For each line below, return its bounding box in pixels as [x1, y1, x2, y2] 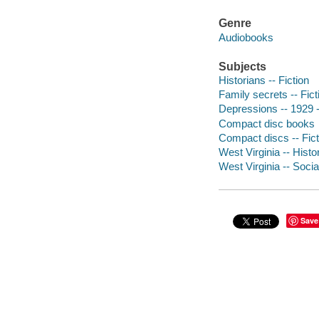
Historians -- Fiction [218, 74, 309, 87]
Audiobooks [218, 31, 273, 43]
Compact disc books [218, 117, 315, 130]
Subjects [218, 60, 266, 73]
